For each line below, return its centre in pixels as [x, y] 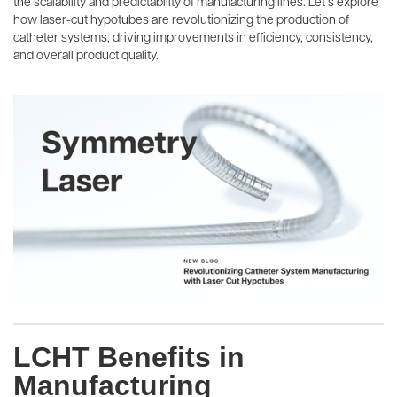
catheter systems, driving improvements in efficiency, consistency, [193, 36]
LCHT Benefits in [129, 357]
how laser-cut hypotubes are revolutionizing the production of [181, 19]
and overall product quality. [86, 54]
